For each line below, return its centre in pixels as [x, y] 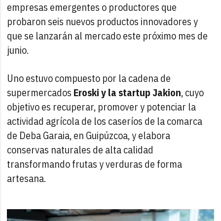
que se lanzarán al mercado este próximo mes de [108, 36]
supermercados [40, 92]
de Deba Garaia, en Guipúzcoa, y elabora [89, 135]
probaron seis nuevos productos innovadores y [103, 21]
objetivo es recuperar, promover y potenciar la [102, 107]
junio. [18, 50]
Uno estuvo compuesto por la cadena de [89, 78]
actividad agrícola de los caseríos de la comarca [105, 121]
